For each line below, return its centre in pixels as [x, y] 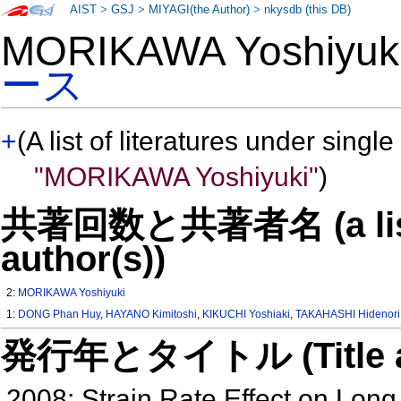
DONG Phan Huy [60, 315]
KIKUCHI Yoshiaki [247, 315]
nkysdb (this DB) [308, 10]
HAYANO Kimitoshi [152, 315]
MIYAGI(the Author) [200, 10]
